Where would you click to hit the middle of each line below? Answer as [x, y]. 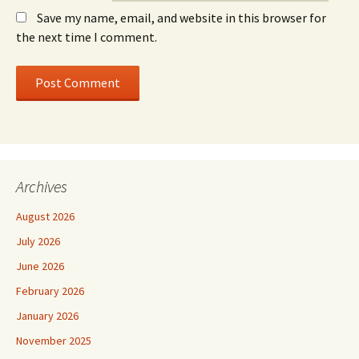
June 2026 [40, 266]
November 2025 [54, 341]
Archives [42, 186]
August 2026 [45, 216]
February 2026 [50, 291]
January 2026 [47, 316]
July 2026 [38, 241]
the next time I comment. [87, 37]
